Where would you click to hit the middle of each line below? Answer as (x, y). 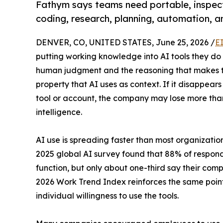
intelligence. (59, 112)
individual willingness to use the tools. (107, 195)
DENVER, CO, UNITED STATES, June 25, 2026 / (125, 42)
